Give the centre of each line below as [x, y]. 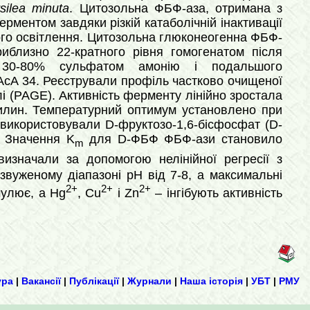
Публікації [94, 281]
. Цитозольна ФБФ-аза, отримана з [176, 8]
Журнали [149, 281]
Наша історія [211, 281]
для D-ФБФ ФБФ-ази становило [183, 139]
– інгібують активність [217, 193]
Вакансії [41, 281]
